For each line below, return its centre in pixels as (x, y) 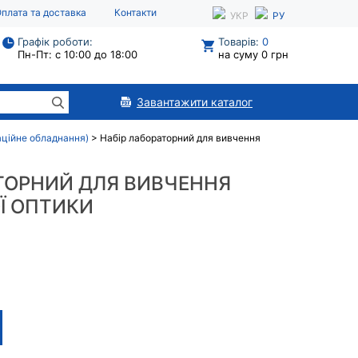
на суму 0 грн (253, 54)
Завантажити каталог (195, 102)
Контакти (135, 12)
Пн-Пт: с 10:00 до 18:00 (78, 54)
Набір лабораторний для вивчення (180, 138)
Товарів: (240, 42)
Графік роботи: (55, 42)
